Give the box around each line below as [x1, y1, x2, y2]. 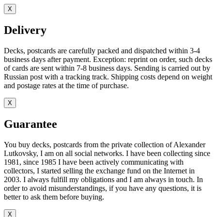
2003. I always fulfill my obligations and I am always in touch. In [4, 175, 203, 184]
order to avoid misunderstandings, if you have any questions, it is [4, 184, 201, 192]
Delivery [4, 23, 46, 36]
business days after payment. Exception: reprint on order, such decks [4, 55, 212, 63]
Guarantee [4, 117, 57, 130]
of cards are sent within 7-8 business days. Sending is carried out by [4, 63, 210, 72]
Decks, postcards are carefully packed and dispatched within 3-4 [4, 46, 200, 55]
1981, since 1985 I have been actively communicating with [4, 157, 184, 166]
